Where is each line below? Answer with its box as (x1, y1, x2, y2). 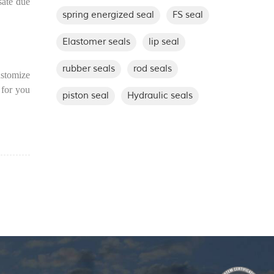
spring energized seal (62, 9, 154, 21)
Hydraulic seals (127, 90, 193, 102)
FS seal (172, 9, 203, 21)
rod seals (133, 63, 172, 75)
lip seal (148, 36, 179, 48)
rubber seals (62, 63, 115, 75)
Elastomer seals (62, 36, 130, 48)
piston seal (62, 90, 109, 102)
